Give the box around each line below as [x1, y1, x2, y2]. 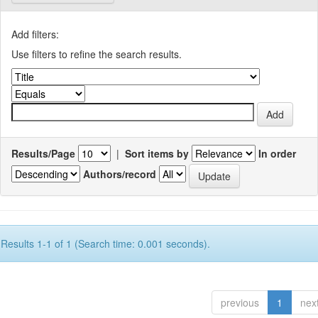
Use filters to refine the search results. [11, 46, 182, 61]
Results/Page [11, 146, 75, 160]
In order [258, 146, 296, 160]
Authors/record [83, 167, 156, 182]
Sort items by [125, 146, 189, 160]
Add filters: [11, 26, 59, 41]
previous [221, 295, 259, 309]
